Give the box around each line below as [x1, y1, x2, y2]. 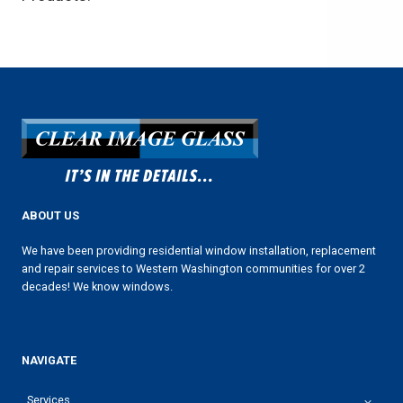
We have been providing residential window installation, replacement [22, 243, 376, 257]
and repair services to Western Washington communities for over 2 [22, 261, 365, 275]
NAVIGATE [22, 353, 76, 367]
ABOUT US [22, 208, 79, 222]
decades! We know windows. [22, 279, 173, 293]
